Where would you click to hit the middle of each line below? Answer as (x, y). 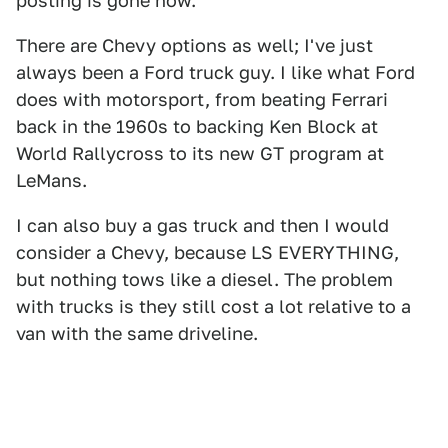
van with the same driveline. (137, 333)
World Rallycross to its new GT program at (200, 153)
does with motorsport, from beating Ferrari (202, 99)
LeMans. (51, 180)
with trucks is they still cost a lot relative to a (213, 306)
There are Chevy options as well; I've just (194, 45)
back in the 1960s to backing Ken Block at (197, 126)
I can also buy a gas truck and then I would (202, 225)
